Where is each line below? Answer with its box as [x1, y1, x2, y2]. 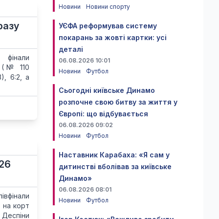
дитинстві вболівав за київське [59, 162, 172, 171]
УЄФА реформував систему [59, 22, 157, 30]
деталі [59, 45, 83, 53]
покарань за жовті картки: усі [59, 33, 167, 42]
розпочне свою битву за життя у [59, 98, 177, 106]
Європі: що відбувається [59, 109, 148, 118]
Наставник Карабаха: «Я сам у [59, 151, 170, 159]
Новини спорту [86, 3, 130, 10]
